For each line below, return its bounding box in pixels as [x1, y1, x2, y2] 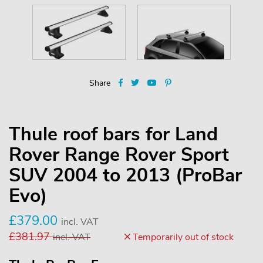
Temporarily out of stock [130, 230, 234, 244]
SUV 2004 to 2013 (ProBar [9, 162, 242, 188]
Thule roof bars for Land [9, 121, 218, 147]
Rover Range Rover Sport [9, 141, 229, 167]
